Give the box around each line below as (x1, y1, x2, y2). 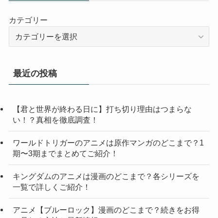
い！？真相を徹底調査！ (12, 115, 98, 124)
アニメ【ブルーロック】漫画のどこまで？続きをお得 (12, 205, 200, 215)
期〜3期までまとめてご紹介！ (12, 148, 118, 158)
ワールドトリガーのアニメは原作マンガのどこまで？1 (12, 138, 204, 147)
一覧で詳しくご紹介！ (12, 182, 91, 192)
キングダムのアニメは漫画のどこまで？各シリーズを (12, 172, 200, 181)
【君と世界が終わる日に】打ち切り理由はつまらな (12, 104, 192, 113)
